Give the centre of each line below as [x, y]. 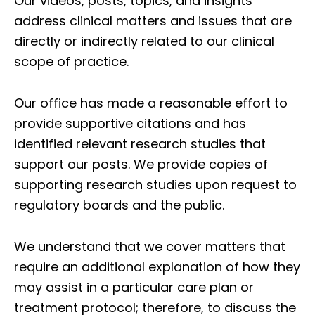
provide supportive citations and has [130, 123]
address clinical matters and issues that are [153, 20]
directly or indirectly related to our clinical [144, 41]
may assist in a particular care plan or [134, 287]
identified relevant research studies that [140, 143]
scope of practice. [71, 61]
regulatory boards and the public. [119, 205]
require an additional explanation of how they [157, 266]
